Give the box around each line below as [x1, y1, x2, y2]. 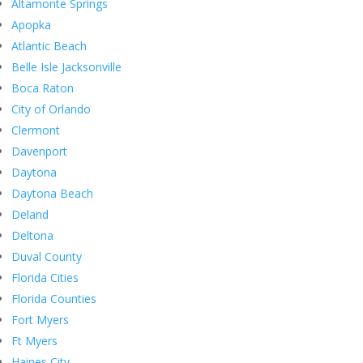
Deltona [11, 228, 53, 244]
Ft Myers [11, 333, 58, 349]
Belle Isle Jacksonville [11, 59, 122, 75]
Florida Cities [11, 270, 79, 286]
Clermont [11, 122, 60, 139]
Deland [11, 207, 49, 223]
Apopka [11, 17, 51, 33]
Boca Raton [11, 80, 74, 96]
